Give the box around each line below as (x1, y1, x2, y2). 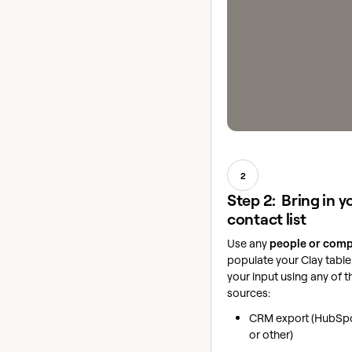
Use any (227, 236, 269, 251)
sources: (227, 285, 270, 301)
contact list (227, 209, 306, 229)
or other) (249, 327, 293, 343)
